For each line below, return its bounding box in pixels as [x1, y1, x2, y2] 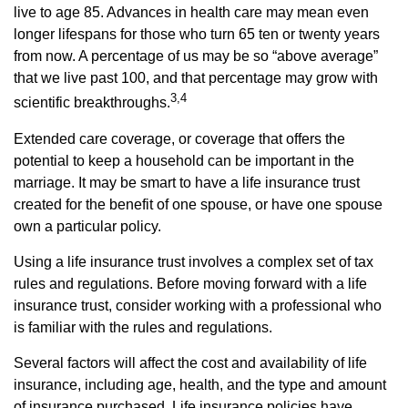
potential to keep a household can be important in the [14, 152, 354, 168]
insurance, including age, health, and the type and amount [14, 376, 386, 393]
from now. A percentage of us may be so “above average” [14, 48, 378, 65]
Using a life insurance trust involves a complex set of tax [14, 253, 373, 270]
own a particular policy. [14, 218, 161, 234]
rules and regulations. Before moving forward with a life [14, 275, 367, 291]
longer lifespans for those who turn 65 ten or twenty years [14, 26, 380, 43]
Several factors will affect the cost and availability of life [14, 354, 367, 371]
